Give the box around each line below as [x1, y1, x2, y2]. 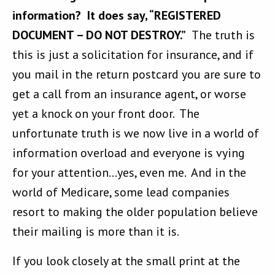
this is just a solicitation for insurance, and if [12, 47, 254, 63]
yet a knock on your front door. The [12, 106, 199, 122]
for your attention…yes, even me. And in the [12, 165, 246, 181]
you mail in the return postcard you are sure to [12, 66, 261, 83]
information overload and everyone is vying [12, 145, 245, 161]
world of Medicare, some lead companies [12, 184, 230, 201]
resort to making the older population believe [12, 204, 258, 220]
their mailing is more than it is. [12, 223, 179, 240]
